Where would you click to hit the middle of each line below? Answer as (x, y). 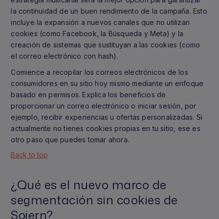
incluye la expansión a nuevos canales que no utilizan (100, 22)
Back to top (30, 155)
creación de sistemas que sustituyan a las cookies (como (106, 45)
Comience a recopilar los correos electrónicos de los (99, 72)
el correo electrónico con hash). (65, 56)
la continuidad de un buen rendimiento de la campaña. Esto (109, 11)
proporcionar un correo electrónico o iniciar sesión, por (104, 106)
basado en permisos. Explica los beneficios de (88, 95)
